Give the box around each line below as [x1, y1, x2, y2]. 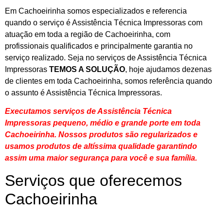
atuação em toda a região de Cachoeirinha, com [5, 30, 170, 38]
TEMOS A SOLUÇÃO [49, 65, 125, 73]
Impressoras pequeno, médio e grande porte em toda [5, 119, 200, 127]
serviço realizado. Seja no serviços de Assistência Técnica [5, 53, 207, 62]
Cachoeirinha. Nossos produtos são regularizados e [5, 130, 198, 139]
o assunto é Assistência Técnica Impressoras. [5, 88, 162, 97]
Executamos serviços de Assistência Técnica [5, 107, 172, 116]
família [171, 154, 195, 163]
